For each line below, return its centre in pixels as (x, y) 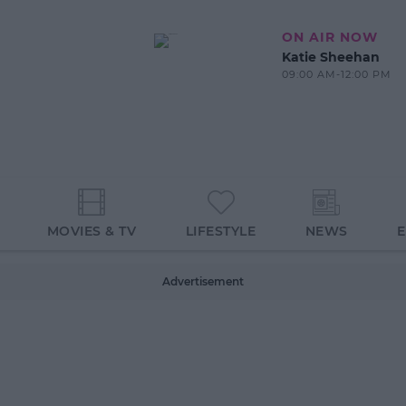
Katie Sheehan (330, 57)
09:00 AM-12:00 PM (336, 74)
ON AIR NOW (329, 37)
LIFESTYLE (221, 232)
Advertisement (203, 281)
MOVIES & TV (92, 232)
